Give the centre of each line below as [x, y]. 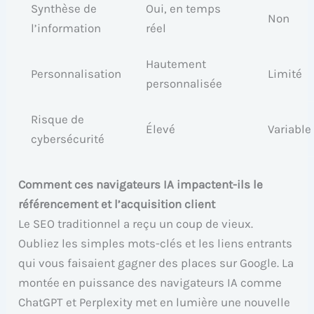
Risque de [58, 119]
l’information [66, 28]
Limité [285, 73]
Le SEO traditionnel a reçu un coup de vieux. [136, 224]
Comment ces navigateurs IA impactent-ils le [141, 185]
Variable [290, 129]
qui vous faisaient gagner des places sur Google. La [156, 263]
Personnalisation [76, 73]
